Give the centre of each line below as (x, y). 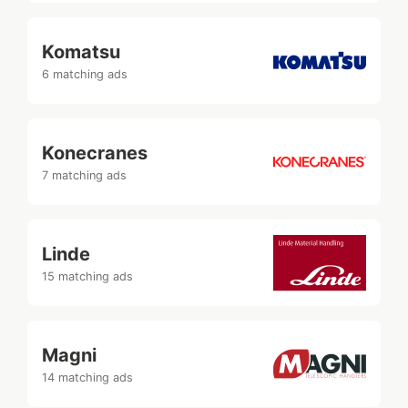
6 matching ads (85, 74)
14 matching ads (87, 377)
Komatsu (81, 51)
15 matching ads (87, 276)
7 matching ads (84, 175)
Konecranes (95, 153)
